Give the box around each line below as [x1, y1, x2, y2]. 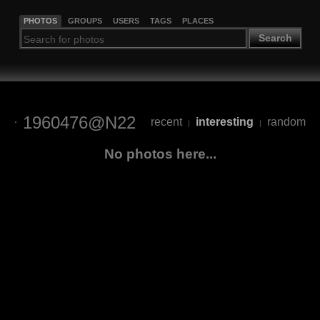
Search [258, 32, 292, 44]
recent [150, 116, 182, 129]
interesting [195, 116, 254, 129]
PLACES [181, 16, 214, 25]
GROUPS [67, 16, 102, 25]
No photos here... [104, 146, 216, 161]
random [266, 116, 306, 129]
